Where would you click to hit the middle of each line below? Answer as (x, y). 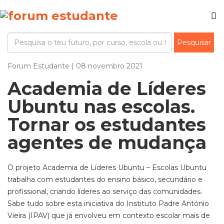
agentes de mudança (107, 142)
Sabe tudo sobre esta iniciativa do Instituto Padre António (108, 203)
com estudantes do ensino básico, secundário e (120, 179)
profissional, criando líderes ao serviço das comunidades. (105, 191)
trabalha (22, 179)
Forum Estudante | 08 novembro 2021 (75, 66)
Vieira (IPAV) (29, 215)
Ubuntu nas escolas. (101, 106)
